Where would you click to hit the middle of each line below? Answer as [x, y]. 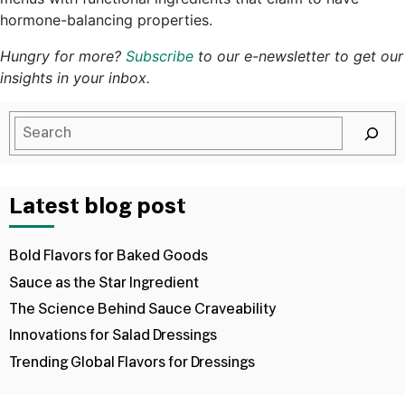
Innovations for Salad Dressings [113, 336]
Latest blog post [98, 207]
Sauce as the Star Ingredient [104, 283]
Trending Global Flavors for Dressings [132, 362]
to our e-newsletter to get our [298, 57]
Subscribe [160, 57]
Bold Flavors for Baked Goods [108, 256]
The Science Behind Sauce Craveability [142, 310]
